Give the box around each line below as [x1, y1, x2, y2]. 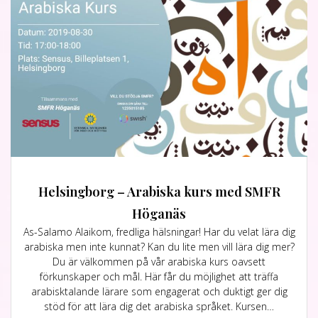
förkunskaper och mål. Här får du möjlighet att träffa [40, 270, 278, 284]
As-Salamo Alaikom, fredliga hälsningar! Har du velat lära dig [23, 225, 295, 239]
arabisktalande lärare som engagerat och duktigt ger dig [31, 285, 287, 299]
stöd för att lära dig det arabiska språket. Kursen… [44, 300, 274, 314]
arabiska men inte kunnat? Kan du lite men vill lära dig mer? [23, 240, 295, 254]
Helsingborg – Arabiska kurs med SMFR [38, 182, 280, 201]
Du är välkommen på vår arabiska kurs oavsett [53, 255, 265, 269]
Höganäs [132, 204, 186, 223]
